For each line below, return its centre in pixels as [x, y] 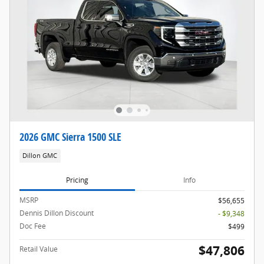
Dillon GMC [40, 155]
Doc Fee [33, 226]
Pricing [77, 180]
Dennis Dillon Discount [57, 213]
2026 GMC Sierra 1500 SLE [70, 136]
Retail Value [39, 249]
